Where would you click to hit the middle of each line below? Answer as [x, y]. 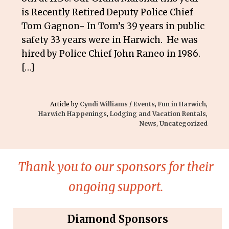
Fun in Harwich [182, 104]
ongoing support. [116, 187]
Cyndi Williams [104, 104]
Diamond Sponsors [118, 219]
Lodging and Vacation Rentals [158, 114]
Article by [65, 104]
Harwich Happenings [72, 114]
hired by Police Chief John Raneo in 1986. [111, 54]
